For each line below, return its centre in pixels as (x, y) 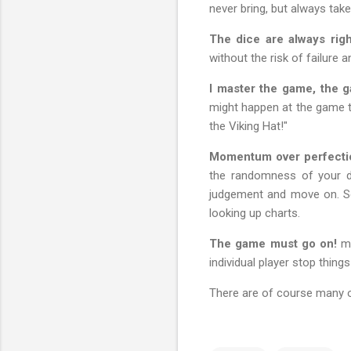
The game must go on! (273, 243)
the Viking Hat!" (250, 126)
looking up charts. (255, 213)
